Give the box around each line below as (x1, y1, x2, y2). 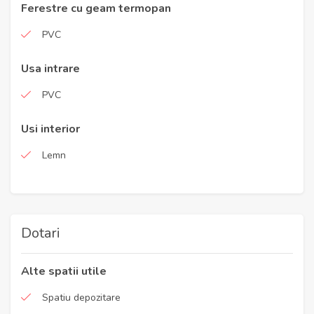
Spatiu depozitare (42, 291, 121, 304)
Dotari (21, 224, 60, 243)
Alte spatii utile (21, 264, 107, 279)
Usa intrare (21, 61, 80, 76)
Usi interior (21, 121, 80, 137)
